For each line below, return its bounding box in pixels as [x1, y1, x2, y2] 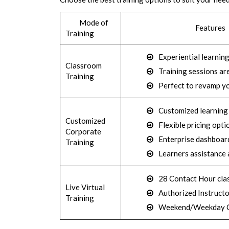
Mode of [65, 18, 108, 27]
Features [126, 23, 225, 32]
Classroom [65, 61, 102, 70]
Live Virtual [65, 182, 105, 192]
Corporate [65, 127, 101, 136]
